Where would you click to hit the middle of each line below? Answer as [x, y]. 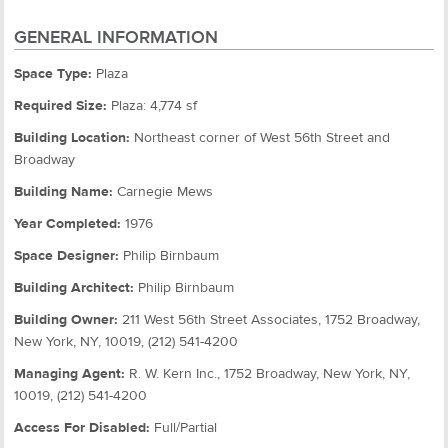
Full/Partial [183, 428]
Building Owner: [66, 320]
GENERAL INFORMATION [116, 38]
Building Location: [72, 138]
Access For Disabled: [82, 428]
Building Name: [63, 192]
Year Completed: [67, 224]
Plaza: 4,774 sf [152, 106]
